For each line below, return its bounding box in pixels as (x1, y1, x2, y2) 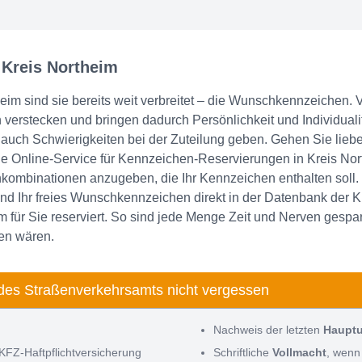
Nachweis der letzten (213, 323, 323, 337)
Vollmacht (272, 346, 326, 360)
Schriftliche (213, 346, 272, 360)
